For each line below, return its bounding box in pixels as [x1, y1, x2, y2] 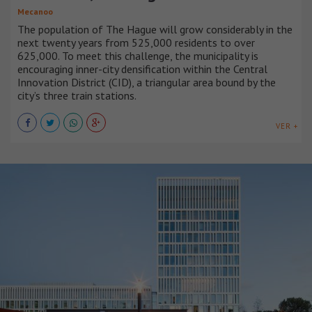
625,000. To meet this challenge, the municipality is [17, 48, 258, 63]
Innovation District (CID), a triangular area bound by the [17, 75, 276, 89]
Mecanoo [17, 6, 53, 17]
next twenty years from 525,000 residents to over [17, 35, 255, 49]
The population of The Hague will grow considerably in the [17, 22, 292, 36]
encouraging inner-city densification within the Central [17, 61, 267, 76]
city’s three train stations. [17, 88, 136, 102]
